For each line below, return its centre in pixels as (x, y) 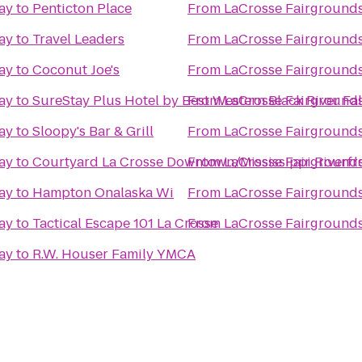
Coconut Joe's (76, 70)
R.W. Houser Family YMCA (114, 254)
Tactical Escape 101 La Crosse (125, 223)
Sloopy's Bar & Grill (93, 131)
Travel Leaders (78, 39)
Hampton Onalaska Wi (103, 193)
